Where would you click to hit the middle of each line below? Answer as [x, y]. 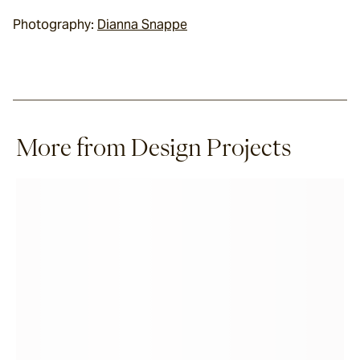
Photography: [55, 25]
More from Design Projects [153, 147]
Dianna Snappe [142, 25]
